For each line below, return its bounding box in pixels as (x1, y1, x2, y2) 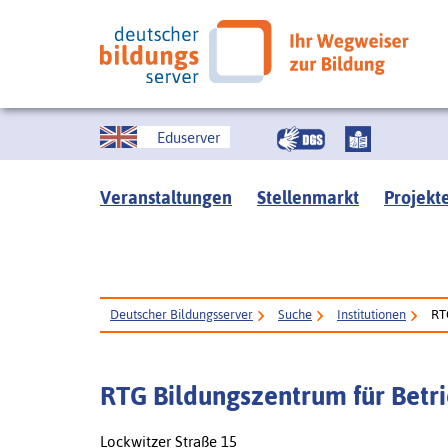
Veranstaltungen (100, 187, 232, 208)
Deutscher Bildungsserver (110, 307, 253, 322)
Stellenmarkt (257, 187, 359, 208)
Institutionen (337, 307, 406, 322)
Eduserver (157, 128, 220, 146)
